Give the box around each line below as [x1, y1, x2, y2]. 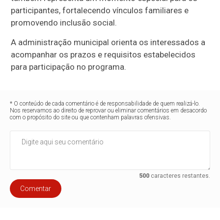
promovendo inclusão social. [11, 18, 117, 27]
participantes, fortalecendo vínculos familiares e [11, 5, 189, 15]
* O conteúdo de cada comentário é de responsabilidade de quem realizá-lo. [10, 100, 200, 107]
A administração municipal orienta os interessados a [11, 37, 206, 47]
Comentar [20, 185, 52, 192]
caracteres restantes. [149, 172, 210, 179]
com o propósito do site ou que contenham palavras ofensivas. [10, 114, 171, 121]
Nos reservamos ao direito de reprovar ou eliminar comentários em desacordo [10, 107, 207, 114]
